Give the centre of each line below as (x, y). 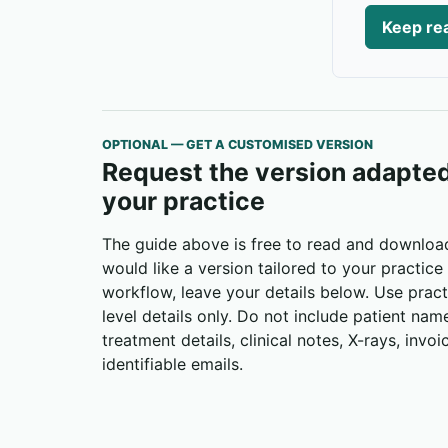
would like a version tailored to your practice (272, 268)
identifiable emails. (172, 364)
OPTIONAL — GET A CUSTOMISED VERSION (237, 145)
